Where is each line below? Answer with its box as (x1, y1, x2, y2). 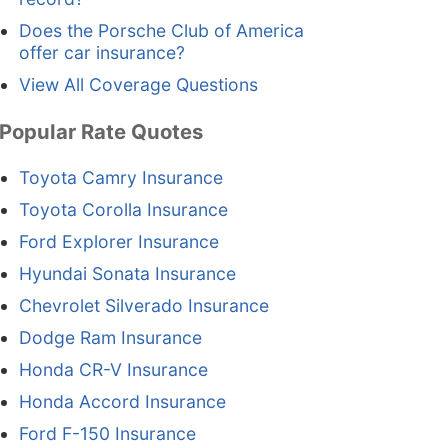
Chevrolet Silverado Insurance (18, 295, 269, 317)
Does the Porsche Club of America (18, 20, 304, 42)
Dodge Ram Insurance (18, 327, 202, 349)
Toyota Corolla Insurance (18, 199, 228, 221)
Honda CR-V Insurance (18, 359, 208, 381)
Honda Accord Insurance (18, 391, 226, 413)
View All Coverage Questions (18, 74, 258, 96)
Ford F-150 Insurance (18, 423, 196, 445)
